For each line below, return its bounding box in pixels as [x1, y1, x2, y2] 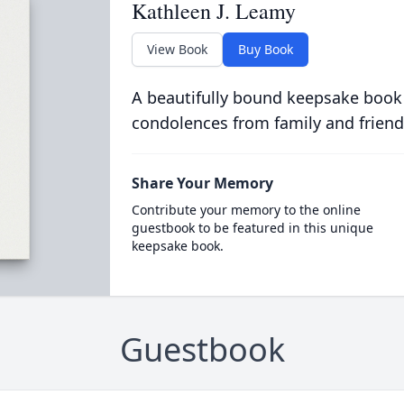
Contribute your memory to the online [131, 201, 361, 218]
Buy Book [237, 41, 293, 58]
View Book [146, 41, 207, 58]
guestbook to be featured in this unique [131, 219, 373, 236]
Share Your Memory [131, 173, 273, 193]
